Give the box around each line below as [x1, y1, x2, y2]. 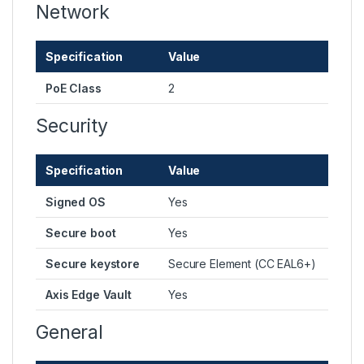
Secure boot [45, 226, 116, 240]
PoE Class [45, 81, 102, 96]
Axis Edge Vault [45, 288, 132, 302]
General [36, 321, 104, 344]
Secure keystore [45, 257, 140, 271]
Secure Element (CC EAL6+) [168, 257, 316, 271]
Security [36, 115, 108, 138]
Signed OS [45, 195, 106, 210]
